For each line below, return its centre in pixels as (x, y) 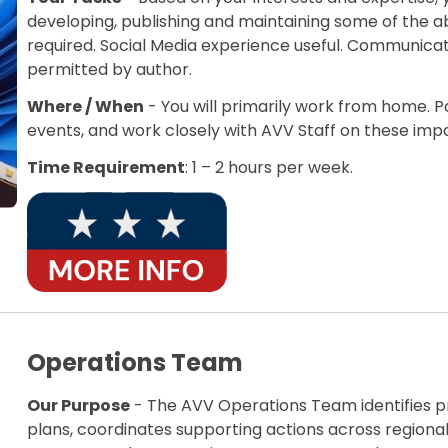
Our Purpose (79, 406)
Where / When (86, 106)
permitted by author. (112, 69)
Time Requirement (106, 167)
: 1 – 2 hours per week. (269, 167)
